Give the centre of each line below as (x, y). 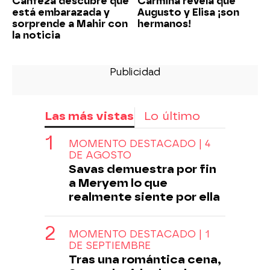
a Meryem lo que (118, 183)
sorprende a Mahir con (70, 24)
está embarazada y (61, 12)
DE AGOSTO (100, 155)
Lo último (172, 116)
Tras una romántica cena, (145, 259)
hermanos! (164, 24)
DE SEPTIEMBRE (110, 245)
